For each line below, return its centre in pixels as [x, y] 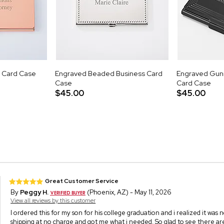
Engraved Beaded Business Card [109, 73]
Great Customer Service [82, 181]
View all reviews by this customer [53, 200]
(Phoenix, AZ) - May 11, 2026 [129, 192]
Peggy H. [34, 192]
